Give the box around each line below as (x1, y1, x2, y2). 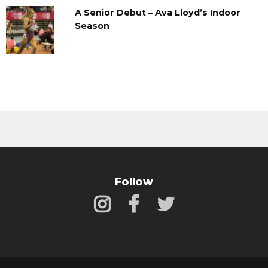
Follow (115, 175, 153, 188)
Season (74, 20, 109, 31)
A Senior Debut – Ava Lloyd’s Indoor (74, 7, 240, 18)
